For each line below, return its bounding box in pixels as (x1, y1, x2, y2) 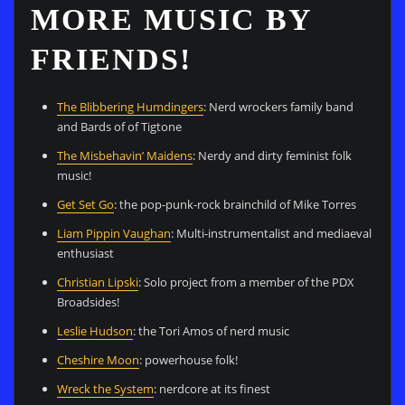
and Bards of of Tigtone (57, 118, 183, 135)
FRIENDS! (30, 42, 192, 77)
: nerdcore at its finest (154, 380, 271, 397)
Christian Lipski (57, 273, 139, 290)
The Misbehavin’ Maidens (57, 146, 193, 164)
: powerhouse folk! (139, 351, 239, 368)
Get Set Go (57, 195, 115, 212)
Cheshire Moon (57, 351, 140, 368)
